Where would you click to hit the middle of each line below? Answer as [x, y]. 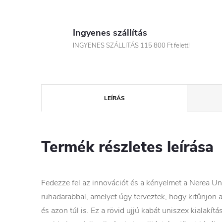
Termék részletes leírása [127, 147]
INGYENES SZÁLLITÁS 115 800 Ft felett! [131, 46]
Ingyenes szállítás [110, 33]
